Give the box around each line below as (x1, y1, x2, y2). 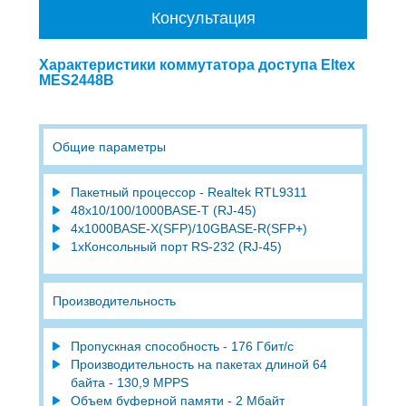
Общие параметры (52, 139, 166, 154)
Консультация (150, 8, 256, 27)
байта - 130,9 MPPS (70, 374, 188, 390)
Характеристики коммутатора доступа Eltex (38, 56, 355, 72)
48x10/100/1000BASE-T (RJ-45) (70, 202, 256, 217)
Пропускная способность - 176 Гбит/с (70, 338, 297, 353)
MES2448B (38, 72, 114, 88)
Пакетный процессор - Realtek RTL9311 (70, 184, 311, 199)
